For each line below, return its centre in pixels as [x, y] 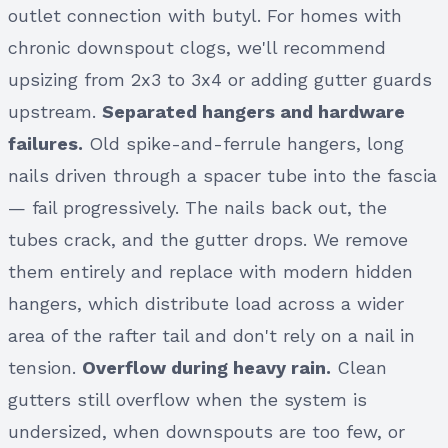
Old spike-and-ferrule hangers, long [243, 143]
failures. [45, 143]
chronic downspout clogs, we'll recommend [197, 47]
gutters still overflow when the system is [187, 399]
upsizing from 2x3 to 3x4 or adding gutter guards [220, 79]
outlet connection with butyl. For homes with [205, 15]
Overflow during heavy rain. [206, 367]
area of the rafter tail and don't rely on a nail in [211, 335]
